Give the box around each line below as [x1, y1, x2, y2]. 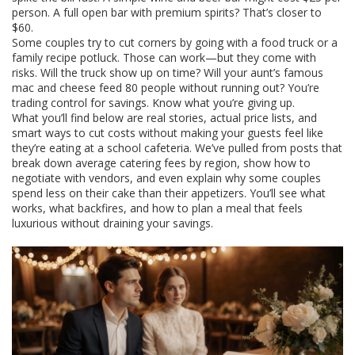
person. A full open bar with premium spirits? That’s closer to [12, 5, 322, 20]
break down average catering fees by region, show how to [12, 155, 311, 170]
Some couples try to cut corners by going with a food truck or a [12, 35, 338, 50]
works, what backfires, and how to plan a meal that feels [12, 200, 303, 216]
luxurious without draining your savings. [12, 216, 213, 231]
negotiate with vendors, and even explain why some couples [12, 170, 321, 185]
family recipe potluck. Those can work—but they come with [12, 50, 316, 65]
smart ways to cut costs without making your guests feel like [12, 125, 323, 140]
